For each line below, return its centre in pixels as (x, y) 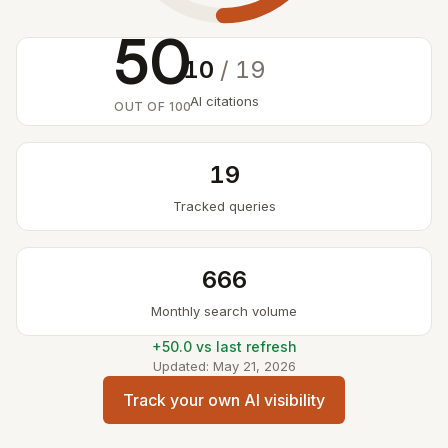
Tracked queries (224, 206)
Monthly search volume (224, 311)
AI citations (224, 101)
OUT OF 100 (153, 106)
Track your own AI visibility (224, 400)
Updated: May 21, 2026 (224, 366)
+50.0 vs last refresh (224, 346)
